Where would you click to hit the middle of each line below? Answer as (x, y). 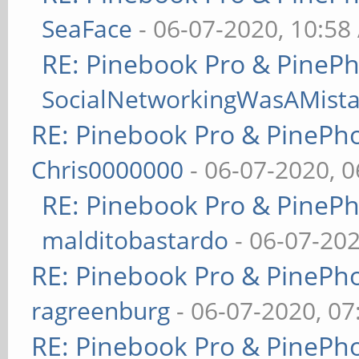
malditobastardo (135, 240)
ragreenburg (101, 311)
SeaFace (87, 28)
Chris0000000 (108, 169)
